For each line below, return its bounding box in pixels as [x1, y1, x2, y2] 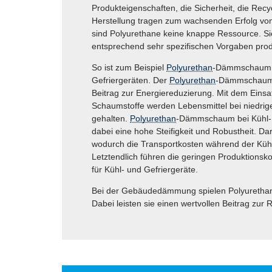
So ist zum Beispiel [92, 63, 166, 73]
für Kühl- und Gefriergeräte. [92, 165, 198, 175]
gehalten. [92, 114, 130, 124]
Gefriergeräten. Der [92, 75, 169, 86]
